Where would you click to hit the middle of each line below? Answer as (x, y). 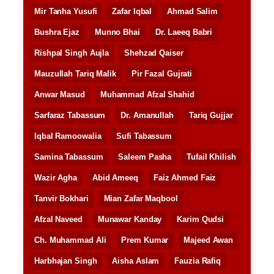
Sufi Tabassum (144, 136)
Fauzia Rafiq (198, 261)
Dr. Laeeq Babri (184, 32)
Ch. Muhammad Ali (70, 240)
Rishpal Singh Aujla (72, 53)
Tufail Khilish (211, 157)
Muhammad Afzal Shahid (147, 95)
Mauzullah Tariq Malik (75, 74)
